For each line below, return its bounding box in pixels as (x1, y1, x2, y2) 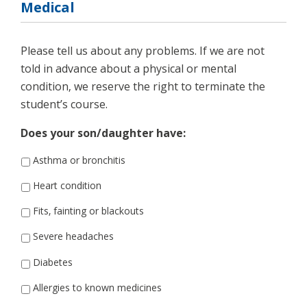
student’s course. (21, 96, 108, 112)
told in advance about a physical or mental (21, 60, 236, 76)
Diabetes (33, 255, 73, 269)
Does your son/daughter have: (21, 125, 186, 140)
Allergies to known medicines (33, 280, 162, 294)
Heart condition (33, 179, 101, 193)
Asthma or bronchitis (33, 153, 125, 167)
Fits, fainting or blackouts (33, 204, 144, 218)
